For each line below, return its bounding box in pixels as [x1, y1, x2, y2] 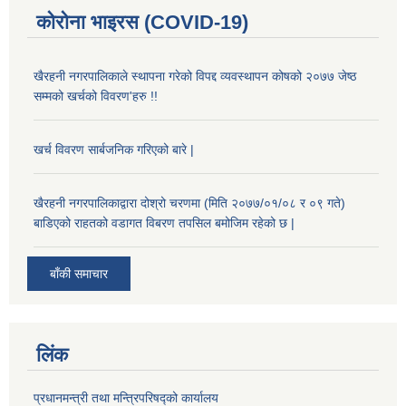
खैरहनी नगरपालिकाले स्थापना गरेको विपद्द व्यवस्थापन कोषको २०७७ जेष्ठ [34, 68, 356, 83]
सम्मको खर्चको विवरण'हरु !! [34, 88, 158, 103]
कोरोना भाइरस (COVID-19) [36, 10, 248, 34]
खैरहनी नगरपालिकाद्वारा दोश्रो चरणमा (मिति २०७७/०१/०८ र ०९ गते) [34, 195, 345, 210]
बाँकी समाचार [50, 266, 108, 282]
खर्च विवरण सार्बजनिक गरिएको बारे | [34, 141, 194, 157]
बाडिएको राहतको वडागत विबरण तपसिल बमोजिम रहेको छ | [34, 215, 295, 230]
